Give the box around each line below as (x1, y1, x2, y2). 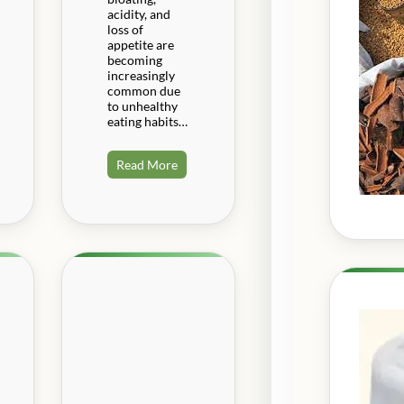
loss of (106, 21, 143, 37)
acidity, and (106, 5, 170, 22)
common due (106, 82, 180, 98)
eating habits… (106, 113, 188, 129)
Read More (115, 156, 178, 172)
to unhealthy (106, 97, 178, 114)
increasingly (106, 67, 175, 83)
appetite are (106, 36, 174, 52)
